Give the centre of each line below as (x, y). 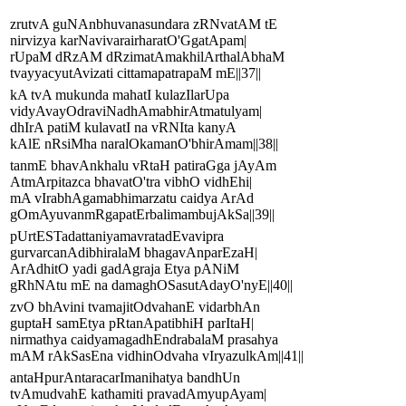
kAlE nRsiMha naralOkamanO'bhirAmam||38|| (144, 144)
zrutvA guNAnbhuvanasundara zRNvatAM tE (144, 24)
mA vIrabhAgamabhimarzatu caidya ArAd (132, 198)
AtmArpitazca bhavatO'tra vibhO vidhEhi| (131, 182)
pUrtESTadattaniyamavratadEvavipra (117, 237)
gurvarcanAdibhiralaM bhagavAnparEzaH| (134, 253)
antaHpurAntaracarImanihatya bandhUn (125, 378)
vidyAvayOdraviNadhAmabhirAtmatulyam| (136, 111)
